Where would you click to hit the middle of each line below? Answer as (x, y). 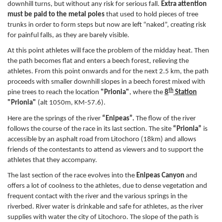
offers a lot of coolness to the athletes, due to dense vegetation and (107, 186)
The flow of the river (165, 118)
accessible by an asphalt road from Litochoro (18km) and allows (102, 139)
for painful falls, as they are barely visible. (68, 35)
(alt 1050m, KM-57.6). (72, 103)
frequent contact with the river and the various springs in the (97, 197)
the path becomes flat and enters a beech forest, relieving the (98, 61)
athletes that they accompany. (52, 160)
